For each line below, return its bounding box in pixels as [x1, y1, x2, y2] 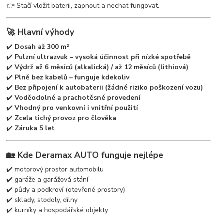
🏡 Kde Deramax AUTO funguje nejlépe [6, 149, 164, 161]
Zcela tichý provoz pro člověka [15, 113, 117, 123]
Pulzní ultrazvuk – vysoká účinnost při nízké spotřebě [15, 52, 191, 62]
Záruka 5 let [15, 124, 55, 133]
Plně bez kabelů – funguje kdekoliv [15, 73, 130, 82]
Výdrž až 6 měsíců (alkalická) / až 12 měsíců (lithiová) [15, 62, 189, 72]
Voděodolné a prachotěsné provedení [15, 93, 141, 103]
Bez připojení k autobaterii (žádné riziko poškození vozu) [15, 83, 203, 93]
